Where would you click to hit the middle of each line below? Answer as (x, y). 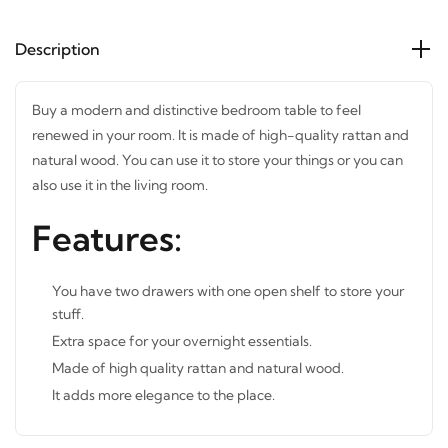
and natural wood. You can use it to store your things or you (218, 149)
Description (57, 38)
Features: (107, 228)
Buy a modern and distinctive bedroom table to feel (196, 99)
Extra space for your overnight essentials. (182, 330)
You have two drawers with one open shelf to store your (228, 280)
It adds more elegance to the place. (163, 384)
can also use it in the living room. (133, 174)
